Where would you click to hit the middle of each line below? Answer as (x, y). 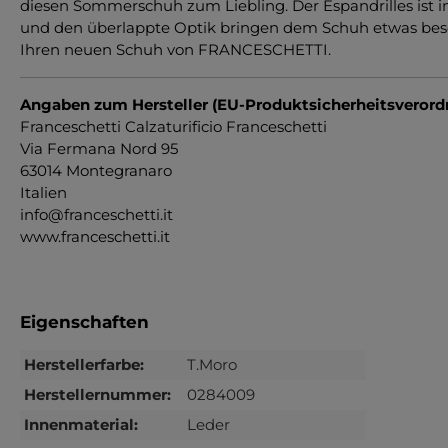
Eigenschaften (84, 321)
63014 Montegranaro (96, 170)
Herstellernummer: (97, 394)
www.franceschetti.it (95, 236)
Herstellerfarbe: (84, 364)
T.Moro (212, 364)
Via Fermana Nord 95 (99, 148)
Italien (43, 192)
